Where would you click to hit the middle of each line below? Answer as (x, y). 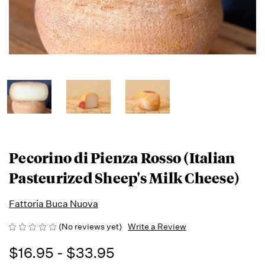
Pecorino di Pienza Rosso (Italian (122, 157)
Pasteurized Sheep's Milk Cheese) (124, 177)
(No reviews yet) (90, 226)
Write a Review (157, 226)
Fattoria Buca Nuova (54, 203)
